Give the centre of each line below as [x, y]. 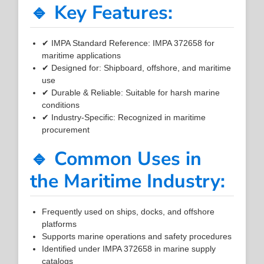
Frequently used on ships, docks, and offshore [128, 211]
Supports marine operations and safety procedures [137, 236]
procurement [66, 129]
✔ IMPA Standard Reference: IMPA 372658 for [128, 43]
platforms [60, 224]
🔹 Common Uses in [116, 159]
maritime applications [82, 55]
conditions [61, 105]
